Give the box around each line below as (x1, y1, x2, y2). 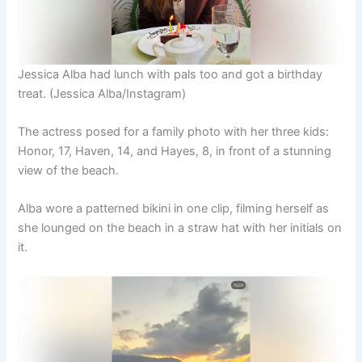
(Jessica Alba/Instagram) (49, 86, 187, 101)
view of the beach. (18, 162, 120, 178)
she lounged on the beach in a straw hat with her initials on (18, 221, 343, 236)
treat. (18, 86, 47, 101)
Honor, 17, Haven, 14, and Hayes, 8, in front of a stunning (18, 143, 332, 158)
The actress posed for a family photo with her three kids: (18, 124, 330, 139)
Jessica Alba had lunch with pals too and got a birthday (18, 66, 323, 82)
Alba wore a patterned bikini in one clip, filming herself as (18, 201, 330, 217)
